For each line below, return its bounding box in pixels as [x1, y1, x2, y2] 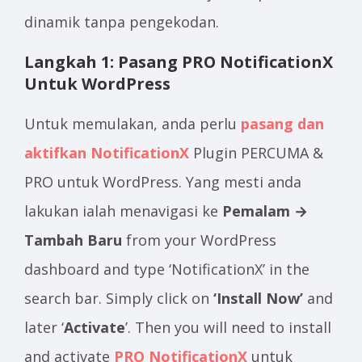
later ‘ [24, 318, 64, 337]
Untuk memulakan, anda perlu [24, 114, 241, 133]
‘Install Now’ [213, 288, 303, 308]
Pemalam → [222, 201, 308, 221]
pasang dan [241, 114, 324, 133]
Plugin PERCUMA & [189, 143, 323, 162]
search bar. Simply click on [24, 288, 213, 308]
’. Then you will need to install [125, 318, 331, 337]
